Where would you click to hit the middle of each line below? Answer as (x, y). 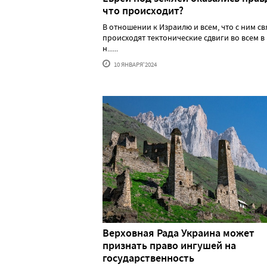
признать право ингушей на (169, 245)
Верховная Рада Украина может (178, 233)
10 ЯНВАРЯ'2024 (135, 65)
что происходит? (143, 11)
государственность (148, 258)
